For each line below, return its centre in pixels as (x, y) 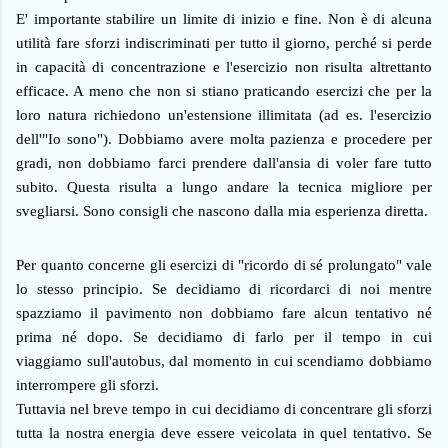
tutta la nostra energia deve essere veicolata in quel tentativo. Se (224, 432)
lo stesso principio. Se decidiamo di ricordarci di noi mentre (224, 288)
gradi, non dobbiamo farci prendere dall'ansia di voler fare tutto (224, 162)
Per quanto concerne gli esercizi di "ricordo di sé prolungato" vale (224, 264)
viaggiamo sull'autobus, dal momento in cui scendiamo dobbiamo (224, 360)
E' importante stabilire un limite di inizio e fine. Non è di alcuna (224, 18)
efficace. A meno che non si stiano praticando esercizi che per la (224, 90)
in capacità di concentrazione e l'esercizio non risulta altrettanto (224, 66)
